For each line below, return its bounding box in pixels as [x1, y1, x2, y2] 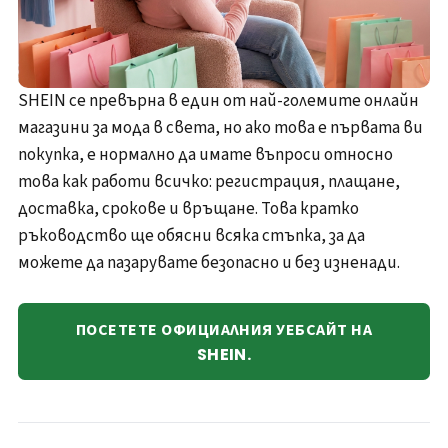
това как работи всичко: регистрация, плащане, [18, 169, 400, 194]
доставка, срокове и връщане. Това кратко [18, 196, 359, 221]
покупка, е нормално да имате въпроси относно [18, 142, 393, 167]
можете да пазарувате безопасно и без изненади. [18, 250, 400, 275]
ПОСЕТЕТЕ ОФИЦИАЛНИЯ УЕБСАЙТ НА [75, 317, 373, 341]
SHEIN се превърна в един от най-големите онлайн [18, 88, 419, 113]
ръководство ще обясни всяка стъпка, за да [18, 223, 365, 248]
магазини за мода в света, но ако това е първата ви [18, 115, 423, 140]
